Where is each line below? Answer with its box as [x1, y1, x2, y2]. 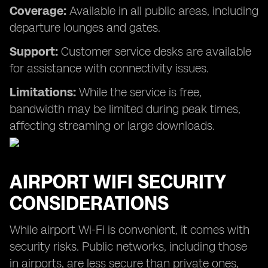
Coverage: [10, 4, 66, 18]
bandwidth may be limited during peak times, [10, 102, 240, 116]
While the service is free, [76, 85, 202, 99]
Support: [10, 44, 58, 59]
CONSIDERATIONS [10, 192, 169, 215]
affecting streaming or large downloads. [10, 118, 215, 133]
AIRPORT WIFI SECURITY [10, 170, 226, 193]
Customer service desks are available [58, 44, 251, 59]
